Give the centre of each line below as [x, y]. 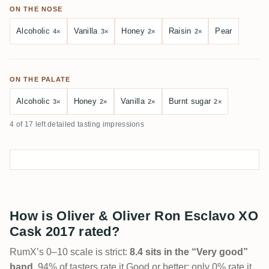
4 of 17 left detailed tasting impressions [77, 125]
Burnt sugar [190, 101]
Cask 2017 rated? [65, 232]
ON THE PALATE [40, 80]
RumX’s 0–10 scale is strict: [70, 252]
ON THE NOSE [36, 9]
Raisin [180, 31]
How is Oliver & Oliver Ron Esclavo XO [134, 216]
